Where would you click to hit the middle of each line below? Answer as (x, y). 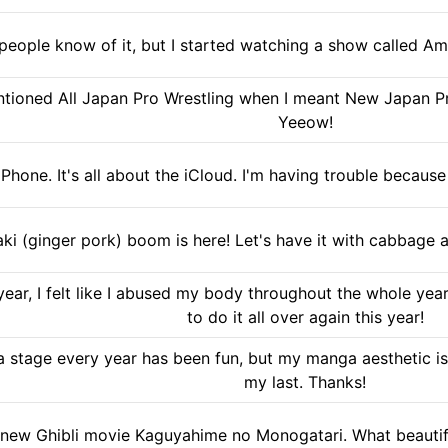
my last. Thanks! (305, 381)
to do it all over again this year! (305, 316)
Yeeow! (305, 121)
